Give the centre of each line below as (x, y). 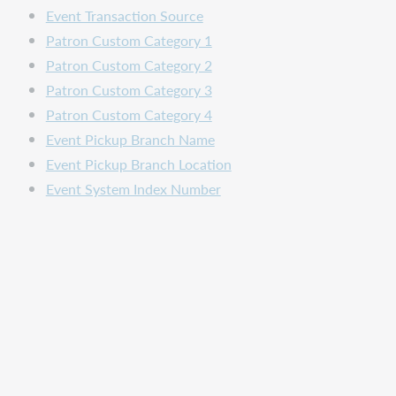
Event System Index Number (133, 189)
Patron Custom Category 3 (129, 90)
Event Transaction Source (124, 16)
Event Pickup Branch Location (138, 164)
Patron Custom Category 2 (129, 65)
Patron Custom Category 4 (129, 115)
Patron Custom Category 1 (129, 41)
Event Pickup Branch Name (130, 140)
